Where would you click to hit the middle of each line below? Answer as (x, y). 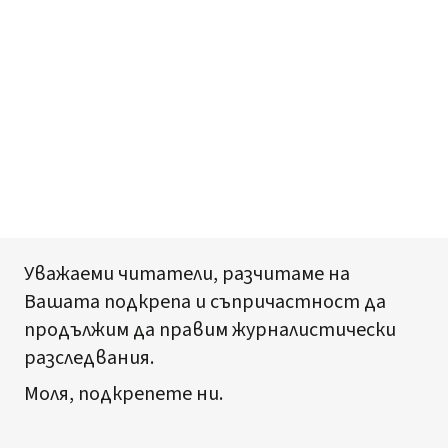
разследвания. (89, 357)
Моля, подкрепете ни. (123, 393)
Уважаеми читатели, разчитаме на (187, 273)
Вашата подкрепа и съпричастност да (205, 301)
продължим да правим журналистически (210, 329)
